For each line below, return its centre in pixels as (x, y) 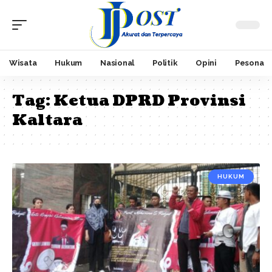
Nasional (117, 63)
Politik (165, 63)
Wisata (23, 63)
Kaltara (47, 120)
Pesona (249, 63)
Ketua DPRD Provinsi (150, 100)
